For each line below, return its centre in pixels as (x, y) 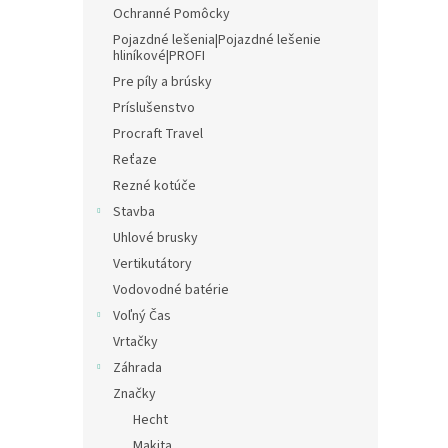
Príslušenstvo (154, 108)
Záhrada (137, 368)
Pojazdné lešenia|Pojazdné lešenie (217, 40)
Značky (134, 394)
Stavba (134, 212)
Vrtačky (135, 342)
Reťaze (135, 160)
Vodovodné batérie (171, 290)
